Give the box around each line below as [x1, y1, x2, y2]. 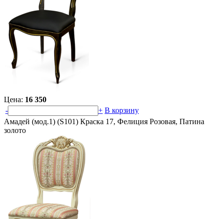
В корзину [105, 106, 139, 114]
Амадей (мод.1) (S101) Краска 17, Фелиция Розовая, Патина [4, 117, 204, 126]
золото [4, 126, 26, 134]
